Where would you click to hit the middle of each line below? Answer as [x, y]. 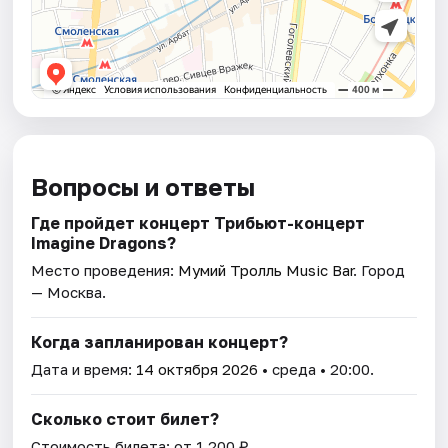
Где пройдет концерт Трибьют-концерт [198, 223]
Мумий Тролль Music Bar [266, 270]
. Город [379, 270]
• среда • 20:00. [316, 369]
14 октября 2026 [197, 369]
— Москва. [69, 292]
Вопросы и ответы [143, 187]
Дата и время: [84, 369]
